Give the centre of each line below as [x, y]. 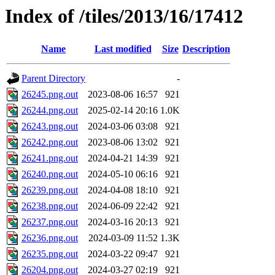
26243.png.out [50, 126]
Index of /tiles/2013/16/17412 [124, 16]
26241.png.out [50, 158]
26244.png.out [50, 110]
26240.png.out [50, 174]
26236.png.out [50, 238]
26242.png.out [50, 142]
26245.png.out [50, 95]
